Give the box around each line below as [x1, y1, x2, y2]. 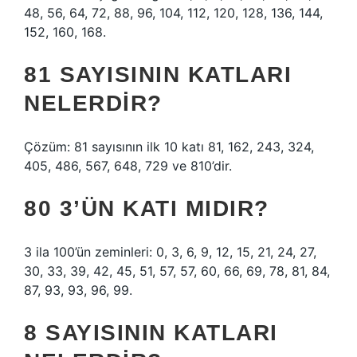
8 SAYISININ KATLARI [24, 320, 278, 345]
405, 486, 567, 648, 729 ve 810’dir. [24, 158, 232, 174]
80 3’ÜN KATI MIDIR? [24, 196, 269, 221]
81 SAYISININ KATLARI [24, 62, 292, 87]
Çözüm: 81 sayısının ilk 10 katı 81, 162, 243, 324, [24, 139, 314, 155]
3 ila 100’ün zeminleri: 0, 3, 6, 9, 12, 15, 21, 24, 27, [24, 244, 316, 260]
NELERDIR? [24, 91, 163, 116]
